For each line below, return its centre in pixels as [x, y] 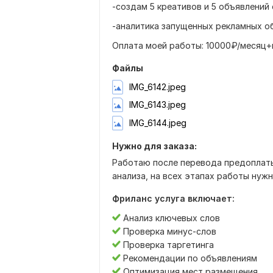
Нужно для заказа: [154, 146]
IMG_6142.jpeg [158, 87]
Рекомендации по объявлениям [189, 258]
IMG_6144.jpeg [158, 122]
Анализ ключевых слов [170, 218]
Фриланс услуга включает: [173, 198]
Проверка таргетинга [167, 244]
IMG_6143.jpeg [158, 105]
